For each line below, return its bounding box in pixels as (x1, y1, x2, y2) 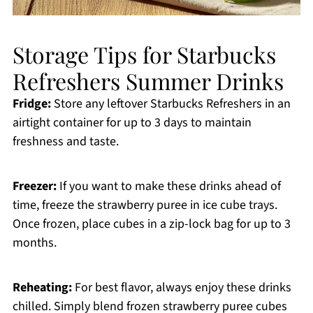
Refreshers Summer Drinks (12, 66, 284, 96)
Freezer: (12, 177, 57, 196)
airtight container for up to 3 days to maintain (12, 114, 252, 132)
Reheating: (12, 279, 72, 297)
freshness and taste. (12, 133, 119, 151)
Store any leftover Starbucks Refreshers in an (50, 95, 291, 113)
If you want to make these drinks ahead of (56, 177, 281, 196)
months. (12, 234, 57, 252)
